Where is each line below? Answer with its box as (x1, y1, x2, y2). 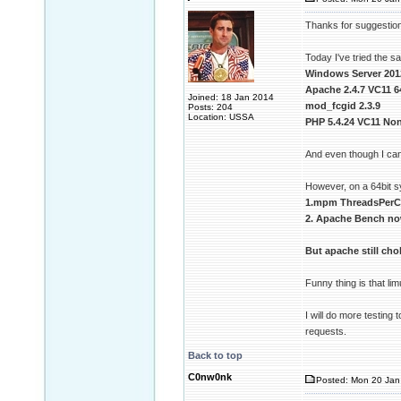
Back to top (188, 350, 243, 361)
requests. (305, 326, 346, 337)
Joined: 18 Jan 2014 (188, 92, 274, 102)
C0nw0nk (188, 371, 232, 382)
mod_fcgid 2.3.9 (305, 100, 380, 111)
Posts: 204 (188, 102, 233, 112)
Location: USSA (188, 112, 254, 122)
